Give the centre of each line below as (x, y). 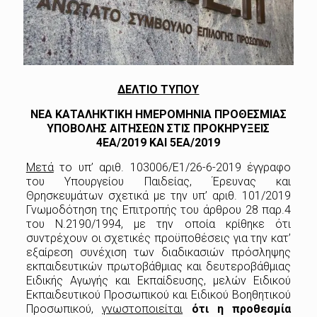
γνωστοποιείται (143, 309)
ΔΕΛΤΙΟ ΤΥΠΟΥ (158, 89)
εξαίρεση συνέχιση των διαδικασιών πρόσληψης (158, 252)
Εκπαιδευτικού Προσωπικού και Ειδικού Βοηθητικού (158, 294)
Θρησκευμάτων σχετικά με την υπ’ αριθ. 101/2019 (158, 195)
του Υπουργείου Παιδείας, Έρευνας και (158, 181)
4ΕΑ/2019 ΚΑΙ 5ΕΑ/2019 (158, 142)
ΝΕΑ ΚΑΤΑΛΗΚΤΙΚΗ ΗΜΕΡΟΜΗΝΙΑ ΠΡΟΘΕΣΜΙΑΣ (158, 114)
